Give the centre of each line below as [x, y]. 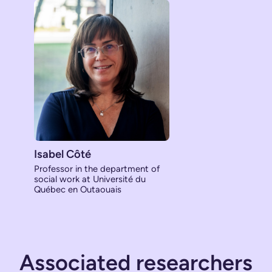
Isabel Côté [63, 154]
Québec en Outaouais [78, 189]
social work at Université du [90, 179]
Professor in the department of [97, 168]
